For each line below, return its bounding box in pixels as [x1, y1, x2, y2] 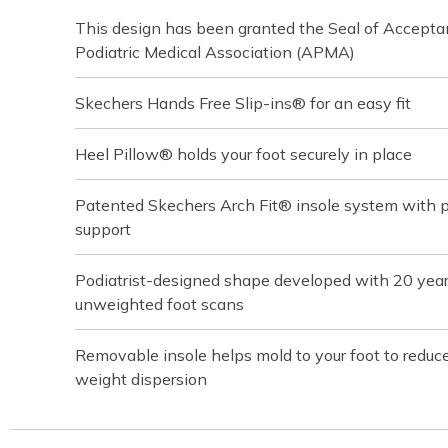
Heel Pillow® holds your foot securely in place [75, 143, 412, 164]
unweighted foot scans [75, 293, 244, 314]
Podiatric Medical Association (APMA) [75, 41, 355, 62]
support [75, 218, 131, 239]
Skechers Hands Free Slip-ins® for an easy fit [75, 92, 411, 113]
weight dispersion [75, 368, 207, 389]
